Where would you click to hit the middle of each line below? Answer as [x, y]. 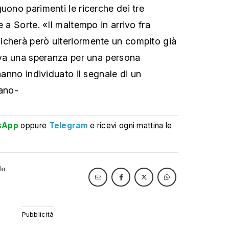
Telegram [68, 125]
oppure [34, 125]
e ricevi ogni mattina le [131, 125]
